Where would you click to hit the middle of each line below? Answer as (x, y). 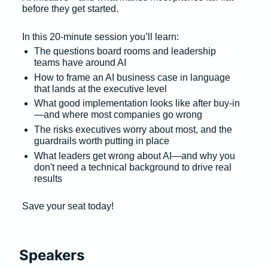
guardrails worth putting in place (103, 141)
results (49, 178)
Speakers (52, 255)
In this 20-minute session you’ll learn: (102, 36)
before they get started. (71, 9)
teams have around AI (81, 63)
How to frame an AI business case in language (133, 77)
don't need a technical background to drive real (134, 167)
